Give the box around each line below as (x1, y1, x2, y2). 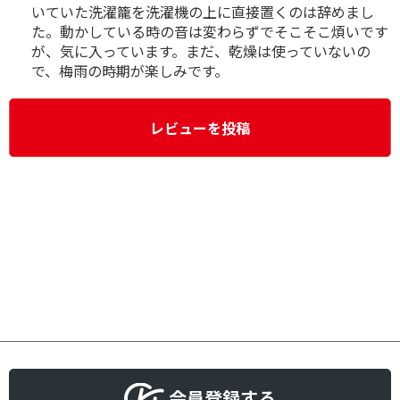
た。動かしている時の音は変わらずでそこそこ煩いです (31, 21, 388, 42)
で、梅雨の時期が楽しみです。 (31, 60, 229, 81)
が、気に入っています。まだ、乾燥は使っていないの (31, 40, 371, 62)
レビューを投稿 (150, 117, 250, 138)
